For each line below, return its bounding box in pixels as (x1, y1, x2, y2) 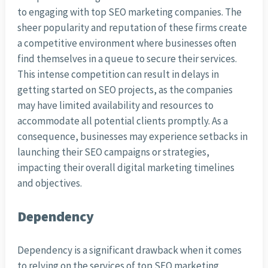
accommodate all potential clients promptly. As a (17, 114, 228, 128)
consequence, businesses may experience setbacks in (17, 130, 248, 144)
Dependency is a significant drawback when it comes (17, 243, 242, 257)
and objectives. (17, 176, 82, 190)
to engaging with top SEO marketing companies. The (17, 5, 242, 19)
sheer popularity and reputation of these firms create (17, 21, 247, 35)
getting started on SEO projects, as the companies (17, 83, 233, 97)
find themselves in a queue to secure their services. (17, 52, 237, 66)
